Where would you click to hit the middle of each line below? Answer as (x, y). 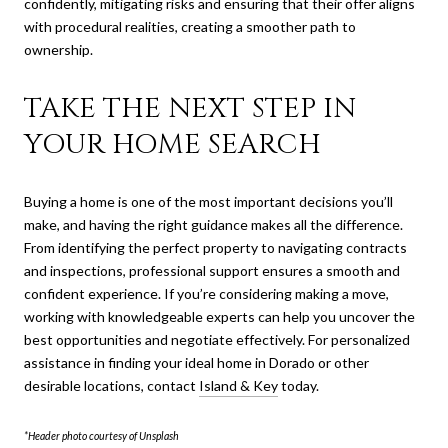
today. (298, 386)
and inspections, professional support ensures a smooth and (212, 271)
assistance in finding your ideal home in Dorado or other (196, 363)
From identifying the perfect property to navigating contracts (215, 248)
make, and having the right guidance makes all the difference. (213, 225)
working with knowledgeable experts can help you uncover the (219, 317)
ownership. (58, 50)
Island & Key (238, 386)
